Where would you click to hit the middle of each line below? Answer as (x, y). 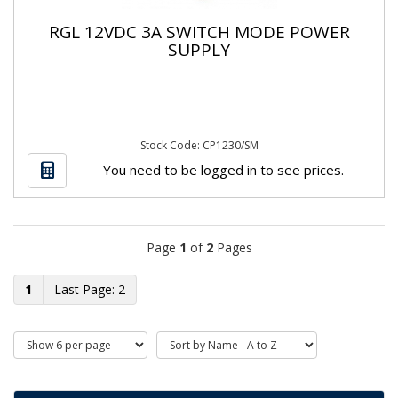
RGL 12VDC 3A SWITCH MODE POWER (199, 32)
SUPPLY (199, 49)
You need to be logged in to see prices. (223, 169)
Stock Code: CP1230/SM (199, 145)
